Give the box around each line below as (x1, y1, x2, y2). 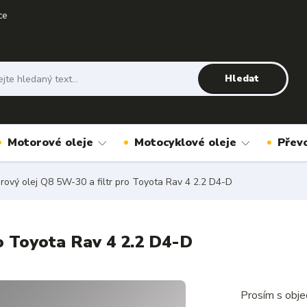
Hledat (225, 71, 260, 85)
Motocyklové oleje (134, 135, 236, 150)
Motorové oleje (8, 135, 93, 150)
